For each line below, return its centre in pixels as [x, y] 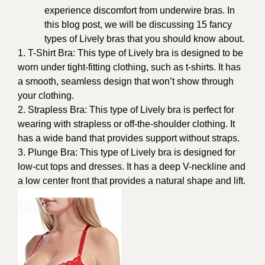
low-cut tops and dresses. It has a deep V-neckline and [132, 167]
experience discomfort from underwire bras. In [140, 10]
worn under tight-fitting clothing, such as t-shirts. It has [129, 67]
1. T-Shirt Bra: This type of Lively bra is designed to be [130, 53]
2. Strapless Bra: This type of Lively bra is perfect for [126, 110]
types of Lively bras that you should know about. [144, 39]
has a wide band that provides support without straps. [129, 138]
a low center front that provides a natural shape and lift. [132, 181]
